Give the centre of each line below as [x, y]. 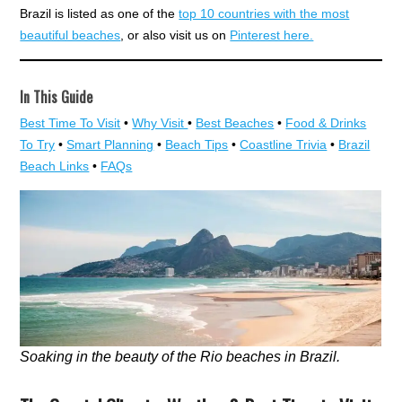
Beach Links [55, 166]
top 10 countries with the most [264, 14]
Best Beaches [235, 123]
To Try [38, 145]
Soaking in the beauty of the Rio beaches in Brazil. [180, 357]
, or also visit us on [175, 35]
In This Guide [57, 97]
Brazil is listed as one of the [100, 14]
